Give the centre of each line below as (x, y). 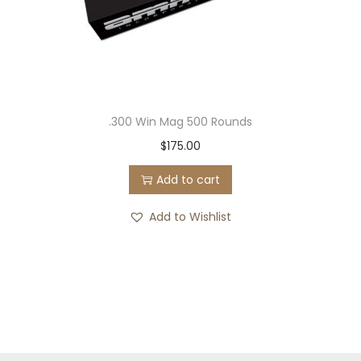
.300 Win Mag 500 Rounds (180, 121)
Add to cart (188, 179)
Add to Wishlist (191, 216)
